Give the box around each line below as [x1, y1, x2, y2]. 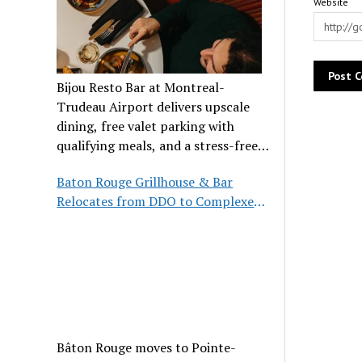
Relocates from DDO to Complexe [57, 192, 255, 210]
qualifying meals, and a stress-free [57, 136, 259, 154]
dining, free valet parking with [57, 116, 235, 135]
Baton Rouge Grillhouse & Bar [57, 172, 234, 191]
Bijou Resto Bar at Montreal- [57, 78, 225, 96]
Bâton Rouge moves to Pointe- [57, 339, 237, 357]
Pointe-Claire [57, 211, 136, 229]
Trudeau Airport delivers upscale [57, 97, 250, 116]
